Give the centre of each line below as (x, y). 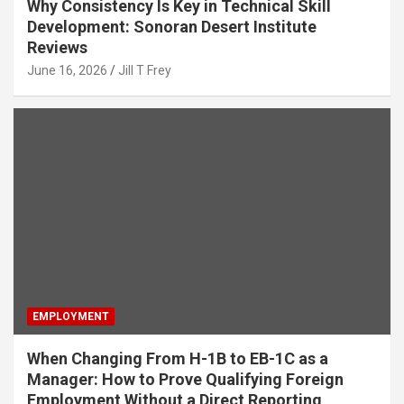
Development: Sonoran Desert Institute (172, 27)
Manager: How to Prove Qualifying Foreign (185, 379)
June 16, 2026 (67, 71)
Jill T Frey (145, 71)
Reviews (57, 48)
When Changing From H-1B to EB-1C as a (178, 358)
